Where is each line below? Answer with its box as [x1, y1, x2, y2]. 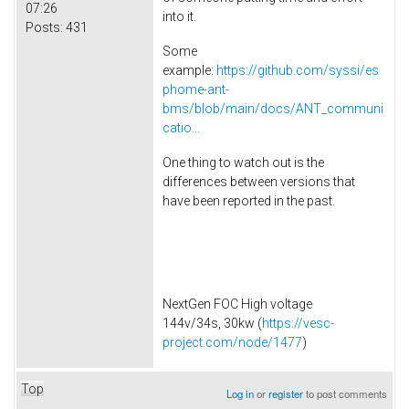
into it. [163, 9, 199, 25]
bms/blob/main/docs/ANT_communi [163, 100, 383, 116]
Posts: [26, 20, 63, 36]
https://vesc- [262, 316, 334, 331]
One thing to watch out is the [163, 154, 324, 170]
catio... [163, 120, 200, 135]
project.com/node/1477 [163, 335, 302, 351]
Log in [226, 385, 255, 401]
